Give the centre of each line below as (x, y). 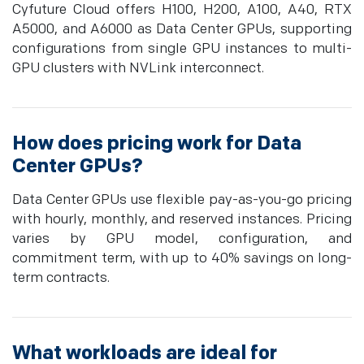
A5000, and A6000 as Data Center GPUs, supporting (182, 30)
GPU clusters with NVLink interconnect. (138, 69)
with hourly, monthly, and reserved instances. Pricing (182, 220)
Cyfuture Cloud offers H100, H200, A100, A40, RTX (182, 10)
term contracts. (61, 278)
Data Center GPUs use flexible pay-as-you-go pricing (182, 200)
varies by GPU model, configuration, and (182, 239)
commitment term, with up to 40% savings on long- (182, 259)
